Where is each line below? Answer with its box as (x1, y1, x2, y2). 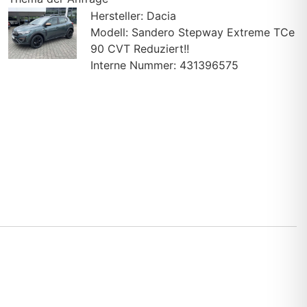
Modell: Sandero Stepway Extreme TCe (90, 25, 295, 40)
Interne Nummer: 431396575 (90, 58, 238, 73)
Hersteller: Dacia (90, 9, 176, 23)
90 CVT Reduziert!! (90, 42, 189, 56)
